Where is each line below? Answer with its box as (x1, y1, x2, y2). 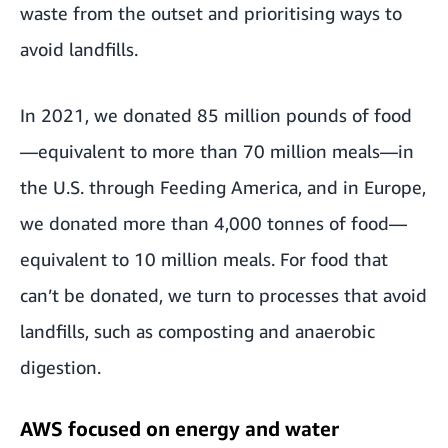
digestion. (20, 356, 101, 378)
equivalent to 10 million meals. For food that (20, 248, 388, 270)
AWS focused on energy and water (20, 417, 339, 440)
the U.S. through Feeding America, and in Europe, (20, 176, 426, 198)
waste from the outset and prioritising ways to (20, 2, 402, 24)
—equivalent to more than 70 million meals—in (20, 140, 414, 162)
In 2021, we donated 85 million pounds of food (20, 104, 412, 126)
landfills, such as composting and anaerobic (20, 320, 375, 342)
